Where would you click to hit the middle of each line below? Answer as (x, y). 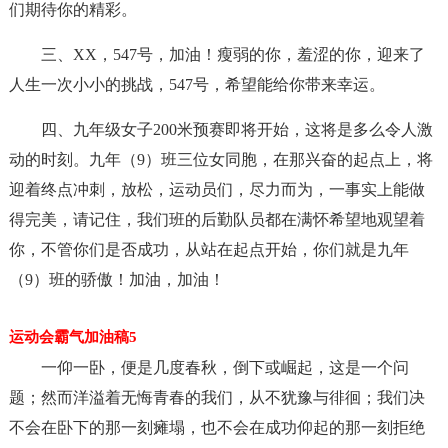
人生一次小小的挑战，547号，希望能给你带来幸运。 (196, 84)
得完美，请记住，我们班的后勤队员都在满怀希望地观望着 (216, 219)
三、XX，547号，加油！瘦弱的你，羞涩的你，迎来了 (232, 54)
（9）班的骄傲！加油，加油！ (116, 279)
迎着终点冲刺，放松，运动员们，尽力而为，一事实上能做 (216, 189)
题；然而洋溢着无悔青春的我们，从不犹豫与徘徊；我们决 (216, 397)
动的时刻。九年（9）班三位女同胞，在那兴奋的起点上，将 (220, 159)
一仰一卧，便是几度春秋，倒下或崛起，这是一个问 (224, 367)
